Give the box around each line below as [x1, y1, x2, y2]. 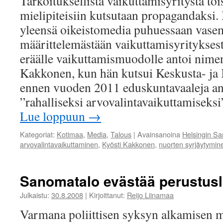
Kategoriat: [20, 129, 55, 139]
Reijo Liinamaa [127, 190, 174, 200]
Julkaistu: [20, 190, 49, 200]
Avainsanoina [137, 129, 180, 139]
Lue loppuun [20, 108, 88, 124]
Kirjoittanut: [89, 190, 125, 200]
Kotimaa [57, 129, 83, 139]
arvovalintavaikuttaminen [20, 139, 98, 149]
